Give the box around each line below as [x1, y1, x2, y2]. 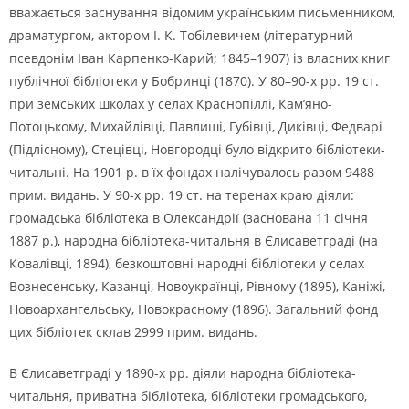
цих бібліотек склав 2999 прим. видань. [9, 323, 257, 341]
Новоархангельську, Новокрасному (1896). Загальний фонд [9, 300, 378, 318]
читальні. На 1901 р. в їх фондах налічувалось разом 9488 [9, 163, 374, 181]
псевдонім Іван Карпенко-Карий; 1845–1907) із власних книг [9, 49, 390, 67]
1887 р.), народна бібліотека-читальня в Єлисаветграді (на [9, 232, 378, 249]
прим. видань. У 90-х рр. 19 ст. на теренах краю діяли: [9, 186, 354, 204]
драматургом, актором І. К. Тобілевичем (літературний [9, 26, 353, 44]
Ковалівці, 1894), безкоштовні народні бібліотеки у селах [9, 255, 364, 272]
